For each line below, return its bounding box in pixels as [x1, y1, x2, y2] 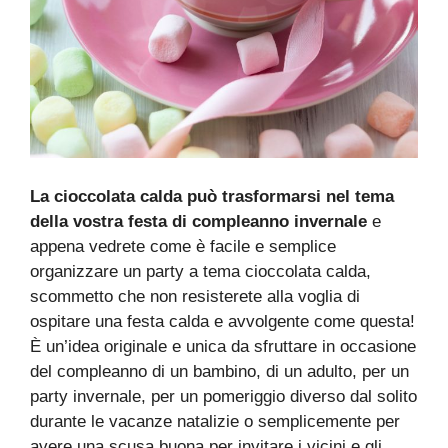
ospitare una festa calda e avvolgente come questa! [30, 311, 415, 331]
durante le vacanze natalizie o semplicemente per [30, 411, 400, 431]
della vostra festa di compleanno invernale [30, 211, 367, 231]
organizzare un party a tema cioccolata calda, [30, 261, 371, 281]
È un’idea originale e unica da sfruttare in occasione [30, 336, 416, 356]
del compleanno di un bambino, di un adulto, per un [30, 361, 409, 381]
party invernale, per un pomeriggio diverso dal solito [30, 386, 417, 406]
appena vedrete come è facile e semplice [30, 236, 336, 256]
